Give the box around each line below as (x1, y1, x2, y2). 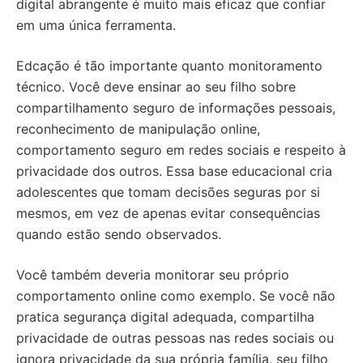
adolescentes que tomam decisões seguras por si (16, 184, 320, 200)
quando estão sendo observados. (16, 226, 221, 242)
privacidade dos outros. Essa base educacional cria (16, 163, 332, 179)
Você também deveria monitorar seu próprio (16, 267, 289, 283)
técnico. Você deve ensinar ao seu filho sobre (16, 79, 296, 95)
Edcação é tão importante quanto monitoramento (16, 58, 322, 74)
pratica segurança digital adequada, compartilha (16, 309, 314, 325)
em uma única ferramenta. (16, 17, 176, 33)
